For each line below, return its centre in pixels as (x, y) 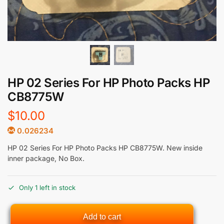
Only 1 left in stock (47, 188)
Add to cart (102, 217)
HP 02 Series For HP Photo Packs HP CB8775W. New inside (105, 147)
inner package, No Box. (46, 158)
